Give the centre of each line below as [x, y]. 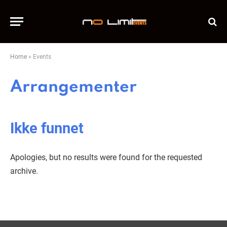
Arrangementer [73, 87]
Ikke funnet [47, 128]
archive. [24, 171]
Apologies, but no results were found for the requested [106, 157]
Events [42, 57]
